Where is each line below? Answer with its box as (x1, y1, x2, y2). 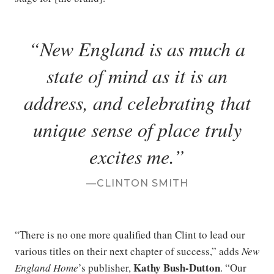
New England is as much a (40, 35, 245, 62)
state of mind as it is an (46, 62, 228, 89)
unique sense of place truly (32, 116, 242, 143)
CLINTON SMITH (96, 177, 188, 189)
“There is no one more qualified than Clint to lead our (15, 228, 245, 242)
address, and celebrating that (23, 89, 251, 116)
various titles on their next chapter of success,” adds (15, 244, 242, 258)
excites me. (89, 143, 174, 169)
